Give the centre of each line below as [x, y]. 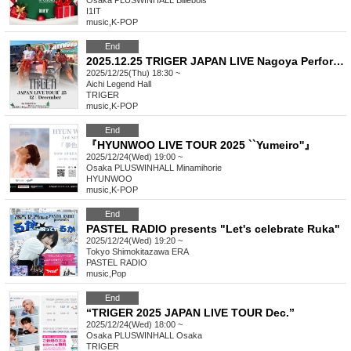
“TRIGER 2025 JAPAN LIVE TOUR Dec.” [190, 313]
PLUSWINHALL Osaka [158, 336]
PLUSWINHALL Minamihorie [168, 168]
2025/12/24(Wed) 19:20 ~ [134, 241]
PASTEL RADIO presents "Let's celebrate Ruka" [213, 229]
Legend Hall [129, 84]
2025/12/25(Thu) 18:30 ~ [133, 73]
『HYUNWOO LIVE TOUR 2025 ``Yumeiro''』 [201, 145]
